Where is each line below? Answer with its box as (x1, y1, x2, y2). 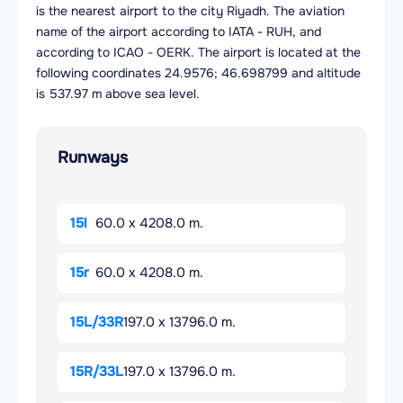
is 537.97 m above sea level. (36, 85, 200, 103)
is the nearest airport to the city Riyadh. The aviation (36, 3, 345, 20)
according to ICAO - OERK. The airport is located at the (36, 44, 361, 61)
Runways (58, 148, 128, 168)
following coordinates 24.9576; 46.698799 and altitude (36, 65, 361, 82)
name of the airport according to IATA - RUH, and (36, 23, 321, 40)
